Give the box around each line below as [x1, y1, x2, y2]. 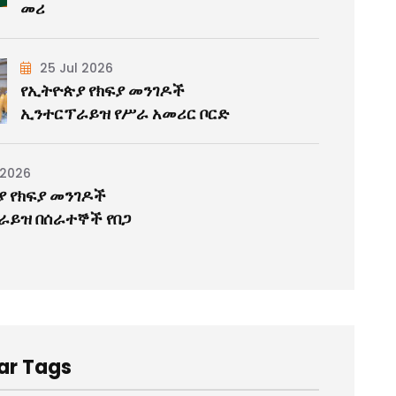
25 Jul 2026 [36, 58, 114, 77]
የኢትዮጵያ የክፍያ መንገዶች [20, 79, 186, 102]
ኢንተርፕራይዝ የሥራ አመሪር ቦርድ [20, 102, 230, 125]
